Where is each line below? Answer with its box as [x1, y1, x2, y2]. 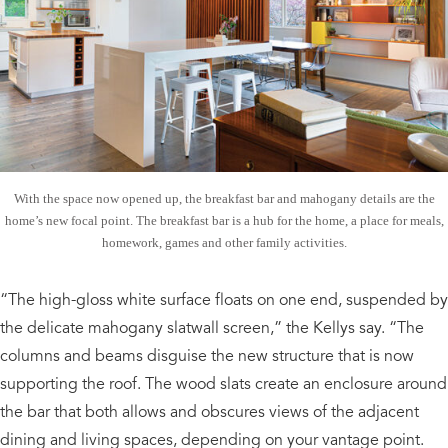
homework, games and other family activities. [101, 234, 347, 250]
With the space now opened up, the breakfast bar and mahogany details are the [13, 190, 435, 206]
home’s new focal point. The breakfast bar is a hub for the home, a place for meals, [4, 212, 444, 228]
